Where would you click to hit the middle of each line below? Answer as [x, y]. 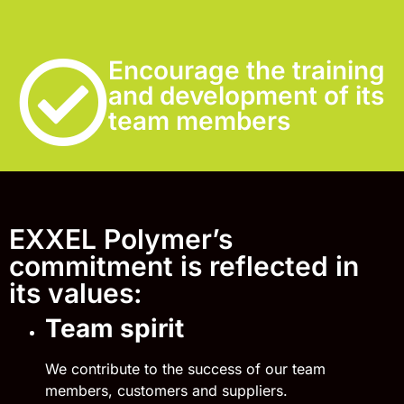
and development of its [246, 96]
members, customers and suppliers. [169, 390]
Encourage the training [247, 70]
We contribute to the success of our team [185, 369]
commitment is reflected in [184, 266]
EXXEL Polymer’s [121, 239]
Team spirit [115, 328]
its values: [76, 293]
